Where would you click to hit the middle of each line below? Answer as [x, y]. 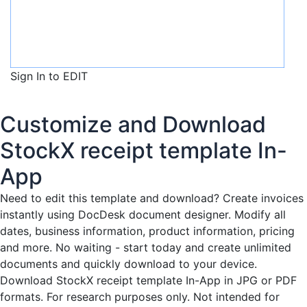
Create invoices [263, 198]
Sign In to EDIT [49, 76]
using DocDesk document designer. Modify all [165, 214]
